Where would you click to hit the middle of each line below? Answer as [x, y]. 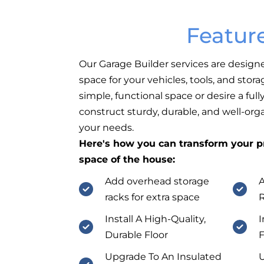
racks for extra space [152, 197]
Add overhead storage [157, 181]
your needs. [107, 128]
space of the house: [127, 160]
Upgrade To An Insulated [163, 256]
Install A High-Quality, [155, 219]
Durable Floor [136, 235]
